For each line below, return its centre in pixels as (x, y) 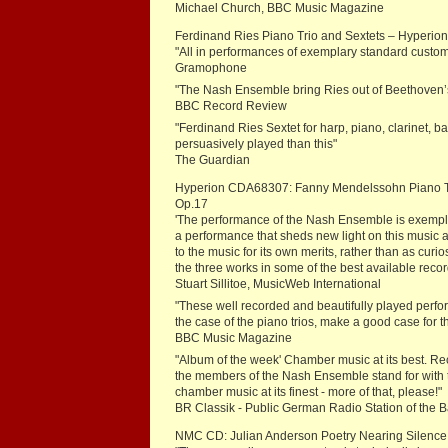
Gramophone (212, 68)
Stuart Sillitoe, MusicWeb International (279, 284)
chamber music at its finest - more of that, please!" (308, 392)
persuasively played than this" (256, 144)
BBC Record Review (232, 106)
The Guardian (212, 160)
